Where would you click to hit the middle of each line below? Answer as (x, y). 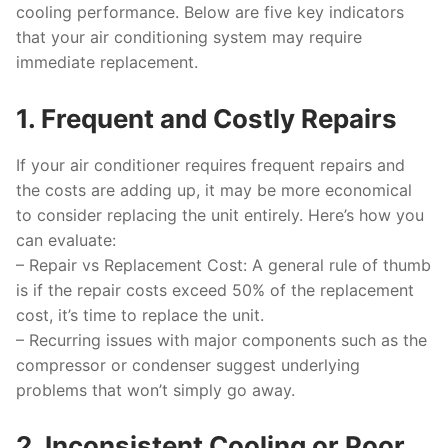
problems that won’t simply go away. (155, 389)
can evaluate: (66, 239)
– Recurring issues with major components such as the (221, 339)
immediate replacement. (107, 61)
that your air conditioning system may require (189, 36)
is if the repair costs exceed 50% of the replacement (215, 289)
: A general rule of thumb (337, 264)
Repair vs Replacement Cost (136, 264)
